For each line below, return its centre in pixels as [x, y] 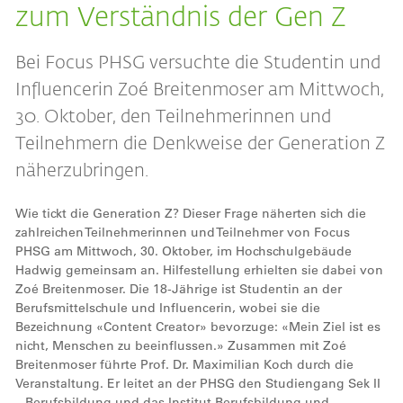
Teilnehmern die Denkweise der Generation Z [200, 142]
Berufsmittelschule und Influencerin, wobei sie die [168, 308]
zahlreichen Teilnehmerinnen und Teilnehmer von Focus [183, 232]
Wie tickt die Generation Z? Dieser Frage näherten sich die [191, 213]
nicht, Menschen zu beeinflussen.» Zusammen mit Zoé [181, 345]
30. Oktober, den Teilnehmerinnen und [173, 115]
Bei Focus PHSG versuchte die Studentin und [198, 61]
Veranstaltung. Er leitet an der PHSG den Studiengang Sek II [198, 383]
